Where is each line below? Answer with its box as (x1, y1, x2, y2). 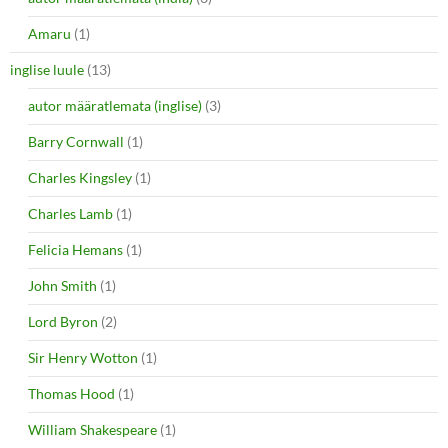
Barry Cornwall (28, 132, 124, 150)
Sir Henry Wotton (28, 348, 138, 366)
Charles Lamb (28, 204, 113, 222)
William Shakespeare (28, 420, 157, 438)
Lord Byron (28, 312, 98, 330)
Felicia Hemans (28, 240, 123, 258)
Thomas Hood (28, 384, 115, 402)
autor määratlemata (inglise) (28, 96, 202, 114)
